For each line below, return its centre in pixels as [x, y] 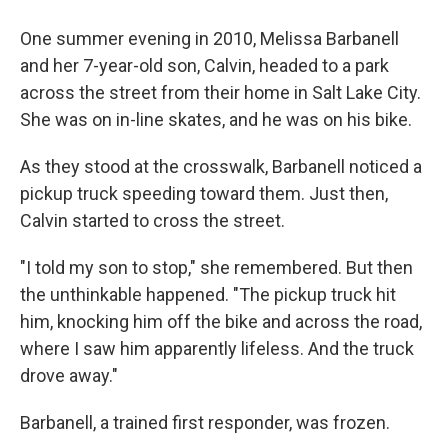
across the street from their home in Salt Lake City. [220, 92]
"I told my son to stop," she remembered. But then [216, 267]
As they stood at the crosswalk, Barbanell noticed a [221, 166]
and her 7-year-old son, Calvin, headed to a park [204, 65]
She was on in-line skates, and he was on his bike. [216, 119]
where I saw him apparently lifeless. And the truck [217, 348]
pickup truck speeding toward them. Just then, [204, 193]
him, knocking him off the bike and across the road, [221, 321]
